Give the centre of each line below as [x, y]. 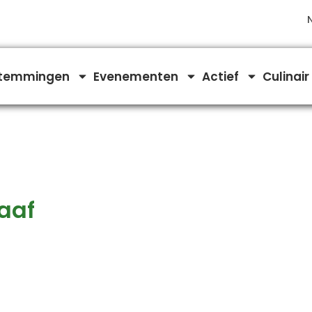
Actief [221, 76]
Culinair [286, 76]
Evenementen [136, 76]
